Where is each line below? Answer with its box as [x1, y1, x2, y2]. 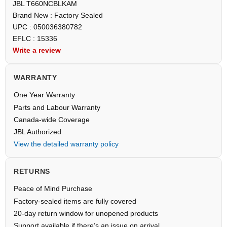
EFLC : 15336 [13, 34, 57, 43]
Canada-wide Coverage [14, 115, 90, 124]
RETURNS [14, 167, 50, 175]
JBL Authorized [14, 127, 61, 136]
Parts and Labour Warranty [14, 103, 100, 111]
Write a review [13, 46, 61, 54]
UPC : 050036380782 [13, 22, 84, 31]
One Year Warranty [14, 90, 75, 99]
